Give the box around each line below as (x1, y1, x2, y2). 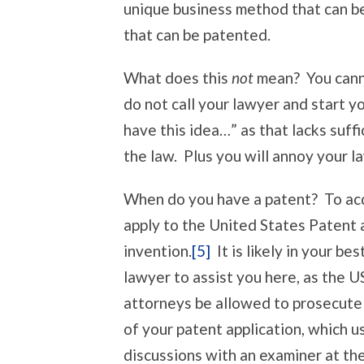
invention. (123, 241, 192, 261)
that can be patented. (123, 25, 271, 45)
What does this (123, 68, 232, 88)
